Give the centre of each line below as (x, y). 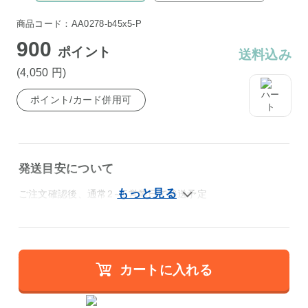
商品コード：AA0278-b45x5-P (79, 23)
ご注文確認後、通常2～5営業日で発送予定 (113, 194)
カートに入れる (166, 269)
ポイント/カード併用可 (81, 99)
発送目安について (66, 169)
